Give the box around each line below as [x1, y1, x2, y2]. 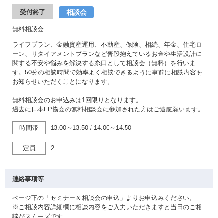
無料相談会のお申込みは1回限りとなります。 [12, 96, 142, 104]
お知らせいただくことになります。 [12, 78, 113, 85]
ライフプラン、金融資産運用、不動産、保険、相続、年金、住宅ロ [12, 41, 202, 48]
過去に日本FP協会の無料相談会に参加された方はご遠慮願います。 [12, 106, 204, 113]
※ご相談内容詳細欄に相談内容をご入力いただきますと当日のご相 [12, 203, 202, 211]
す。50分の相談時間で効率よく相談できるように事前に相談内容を [12, 69, 202, 76]
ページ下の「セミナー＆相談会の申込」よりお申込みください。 [12, 194, 196, 201]
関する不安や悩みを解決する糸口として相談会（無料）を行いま [12, 59, 196, 67]
